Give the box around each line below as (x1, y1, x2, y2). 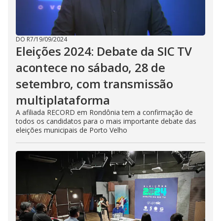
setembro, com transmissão (16, 75, 173, 92)
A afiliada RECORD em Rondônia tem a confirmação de (16, 108, 193, 117)
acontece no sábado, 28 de (16, 59, 165, 76)
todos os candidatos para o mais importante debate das (16, 116, 196, 126)
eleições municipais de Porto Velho (16, 125, 127, 135)
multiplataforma (16, 92, 110, 109)
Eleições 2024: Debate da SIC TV (16, 43, 192, 60)
